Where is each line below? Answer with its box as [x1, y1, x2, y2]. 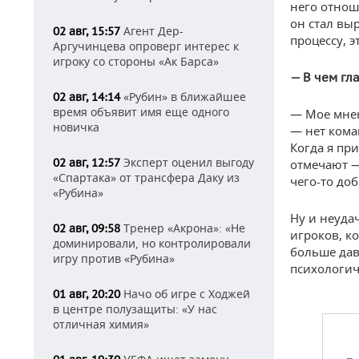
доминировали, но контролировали [53, 236, 251, 251]
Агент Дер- [120, 23, 184, 38]
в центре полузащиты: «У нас [53, 301, 217, 317]
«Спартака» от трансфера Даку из [53, 170, 240, 185]
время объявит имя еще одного [53, 104, 229, 119]
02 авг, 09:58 [53, 221, 120, 236]
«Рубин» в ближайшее [120, 89, 246, 104]
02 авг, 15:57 [53, 24, 120, 38]
